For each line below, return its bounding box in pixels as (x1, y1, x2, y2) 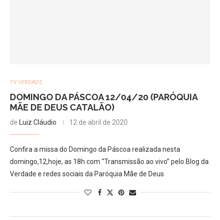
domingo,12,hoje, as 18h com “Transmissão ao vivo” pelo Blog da (10, 157, 209, 165)
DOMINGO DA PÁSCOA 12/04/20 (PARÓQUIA (10, 91, 197, 102)
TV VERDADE (10, 79, 42, 85)
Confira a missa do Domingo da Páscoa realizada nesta (10, 145, 180, 153)
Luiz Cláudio (19, 118, 56, 126)
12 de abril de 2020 (69, 118, 128, 126)
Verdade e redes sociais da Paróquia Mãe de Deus (10, 169, 164, 178)
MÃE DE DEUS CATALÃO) (10, 102, 114, 112)
